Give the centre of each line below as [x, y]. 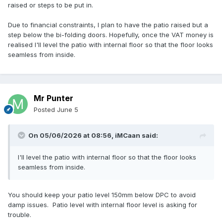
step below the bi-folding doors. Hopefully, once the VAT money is [111, 34]
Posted [45, 110]
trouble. [20, 215]
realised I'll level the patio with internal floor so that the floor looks [111, 44]
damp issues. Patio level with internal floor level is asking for [103, 205]
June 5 [68, 110]
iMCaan [128, 136]
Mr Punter [54, 98]
